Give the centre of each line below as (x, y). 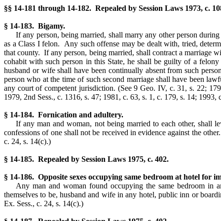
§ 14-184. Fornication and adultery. (64, 115)
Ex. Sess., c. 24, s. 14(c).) (44, 203)
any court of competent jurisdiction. (61, 88)
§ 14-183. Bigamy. (35, 26)
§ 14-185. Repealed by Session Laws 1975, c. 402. (86, 159)
